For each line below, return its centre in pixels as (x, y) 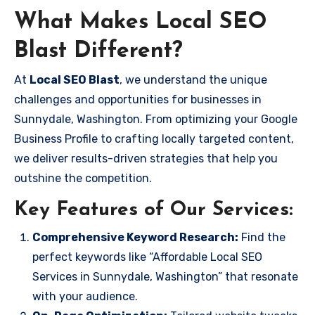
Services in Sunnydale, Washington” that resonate (165, 276)
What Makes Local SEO (141, 22)
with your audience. (85, 296)
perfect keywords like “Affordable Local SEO (147, 257)
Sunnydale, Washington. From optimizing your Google (156, 119)
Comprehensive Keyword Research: (135, 237)
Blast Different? (98, 51)
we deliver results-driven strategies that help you (146, 159)
